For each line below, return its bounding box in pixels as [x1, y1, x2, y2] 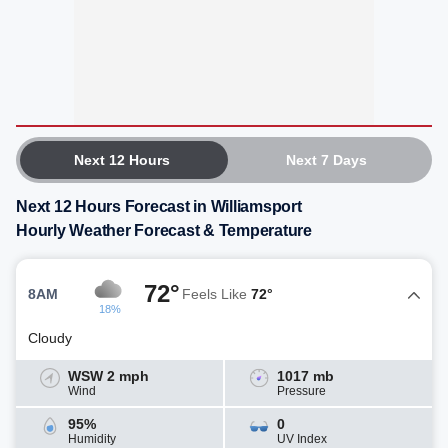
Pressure [277, 384, 326, 398]
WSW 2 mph [68, 368, 149, 384]
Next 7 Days [285, 152, 367, 168]
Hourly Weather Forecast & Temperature [16, 222, 312, 239]
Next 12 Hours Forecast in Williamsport [16, 198, 302, 215]
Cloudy [28, 330, 72, 346]
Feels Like [182, 285, 251, 302]
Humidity [68, 432, 116, 446]
